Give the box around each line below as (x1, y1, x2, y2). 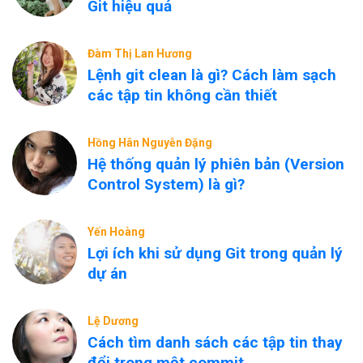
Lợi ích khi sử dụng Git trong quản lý (88, 244, 343, 263)
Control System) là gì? (88, 175, 245, 194)
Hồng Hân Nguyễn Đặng (88, 136, 212, 149)
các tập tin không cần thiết (88, 86, 277, 105)
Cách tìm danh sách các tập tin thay (88, 333, 343, 352)
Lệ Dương (88, 314, 139, 327)
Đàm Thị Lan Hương (88, 47, 192, 60)
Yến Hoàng (88, 225, 145, 238)
